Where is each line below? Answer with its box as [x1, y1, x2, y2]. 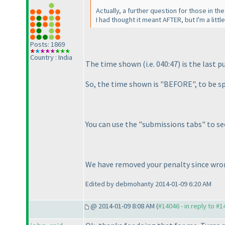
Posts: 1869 [30, 39, 65, 49]
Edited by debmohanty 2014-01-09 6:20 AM [85, 179, 211, 188]
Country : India [30, 52, 72, 62]
